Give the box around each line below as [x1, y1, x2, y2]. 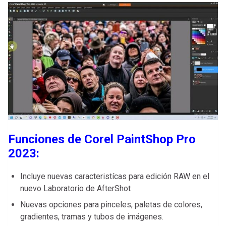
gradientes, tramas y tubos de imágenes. [20, 212, 163, 222]
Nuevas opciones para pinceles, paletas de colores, [20, 200, 202, 210]
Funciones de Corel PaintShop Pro [8, 132, 196, 147]
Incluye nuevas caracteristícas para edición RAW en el [20, 172, 209, 182]
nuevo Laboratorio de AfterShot [20, 184, 131, 194]
